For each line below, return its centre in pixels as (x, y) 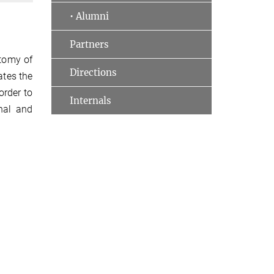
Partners (89, 44)
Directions (93, 72)
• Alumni (89, 16)
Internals (90, 101)
